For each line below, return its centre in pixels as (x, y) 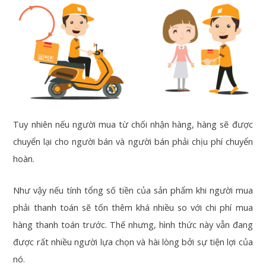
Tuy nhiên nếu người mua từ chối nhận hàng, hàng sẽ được (133, 124)
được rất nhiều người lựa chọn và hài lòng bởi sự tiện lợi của (133, 241)
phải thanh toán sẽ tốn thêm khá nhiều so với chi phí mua (133, 207)
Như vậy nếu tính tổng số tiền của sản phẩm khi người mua (133, 190)
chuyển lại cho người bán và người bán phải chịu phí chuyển (133, 142)
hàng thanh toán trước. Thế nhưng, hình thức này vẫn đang (133, 224)
